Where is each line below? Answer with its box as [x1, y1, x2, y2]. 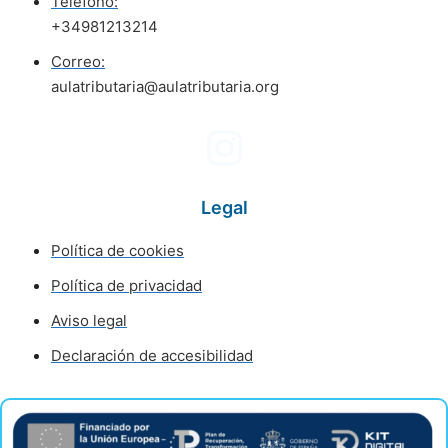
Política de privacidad [51, 276, 202, 296]
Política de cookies [51, 241, 184, 261]
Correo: [51, 51, 105, 71]
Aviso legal [51, 311, 127, 331]
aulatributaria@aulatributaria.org [51, 76, 279, 96]
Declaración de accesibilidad [51, 346, 253, 366]
